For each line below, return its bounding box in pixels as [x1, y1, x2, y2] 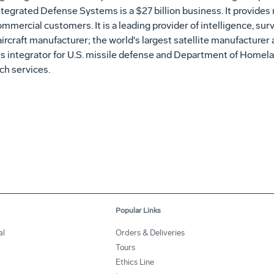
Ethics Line [116, 257, 154, 267]
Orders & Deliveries [116, 228, 185, 237]
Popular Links [116, 206, 161, 215]
